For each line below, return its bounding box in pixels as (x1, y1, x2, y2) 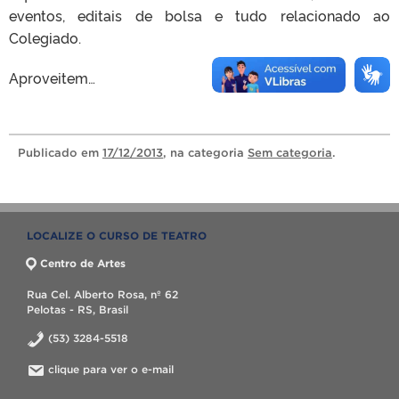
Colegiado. (9, 28, 81, 47)
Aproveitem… (9, 68, 95, 87)
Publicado (18, 146, 81, 159)
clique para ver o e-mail (48, 363, 174, 375)
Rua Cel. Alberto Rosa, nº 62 (27, 289, 178, 300)
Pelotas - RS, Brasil (27, 304, 128, 315)
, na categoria (163, 146, 248, 159)
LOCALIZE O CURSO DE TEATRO (27, 230, 207, 241)
